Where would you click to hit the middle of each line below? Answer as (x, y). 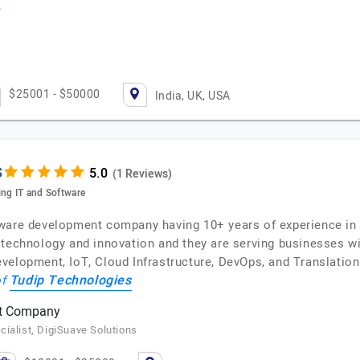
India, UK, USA (192, 96)
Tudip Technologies (70, 280)
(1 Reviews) (142, 174)
